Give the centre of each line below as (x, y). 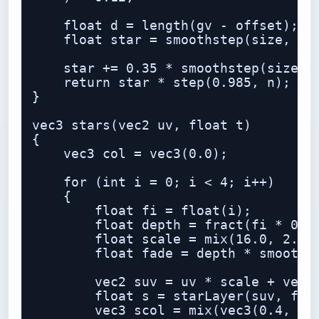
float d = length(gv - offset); (165, 26)
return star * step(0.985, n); (161, 83)
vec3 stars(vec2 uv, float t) (142, 125)
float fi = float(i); (142, 211)
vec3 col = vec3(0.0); (130, 154)
